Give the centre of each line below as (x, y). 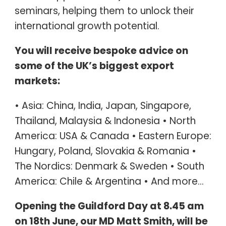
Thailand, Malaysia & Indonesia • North (105, 121)
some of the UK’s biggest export (94, 66)
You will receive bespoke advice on (101, 50)
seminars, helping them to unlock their (104, 11)
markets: (37, 81)
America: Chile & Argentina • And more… (109, 181)
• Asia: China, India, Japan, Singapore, (103, 105)
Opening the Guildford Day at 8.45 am (109, 206)
